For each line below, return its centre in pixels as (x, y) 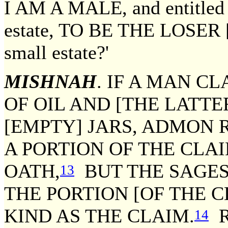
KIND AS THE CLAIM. (99, 216)
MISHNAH (50, 82)
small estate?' (56, 52)
